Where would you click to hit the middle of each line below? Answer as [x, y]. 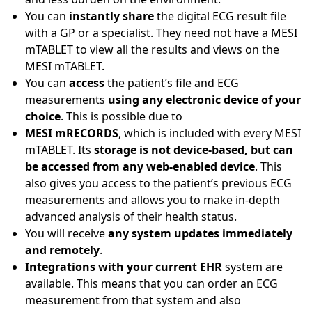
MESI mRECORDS [72, 133]
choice [43, 117]
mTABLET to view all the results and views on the [152, 50]
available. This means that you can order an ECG [151, 284]
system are [252, 267]
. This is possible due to [122, 117]
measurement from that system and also [133, 301]
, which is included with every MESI [210, 133]
